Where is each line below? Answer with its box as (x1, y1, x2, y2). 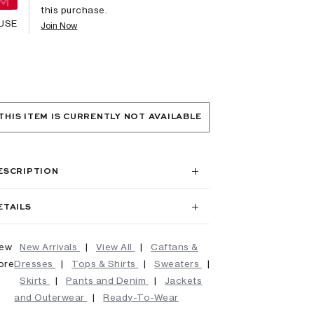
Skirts (20, 274, 50, 286)
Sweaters (154, 257, 202, 269)
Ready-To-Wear (103, 291, 179, 303)
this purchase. (41, 4, 108, 15)
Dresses (14, 257, 56, 269)
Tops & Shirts (71, 257, 139, 269)
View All (95, 240, 135, 252)
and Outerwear (14, 291, 88, 303)
